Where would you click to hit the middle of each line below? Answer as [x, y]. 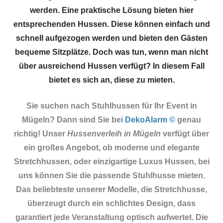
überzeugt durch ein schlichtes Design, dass [111, 204]
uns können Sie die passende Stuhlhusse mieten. [111, 176]
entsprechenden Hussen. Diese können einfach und [111, 24]
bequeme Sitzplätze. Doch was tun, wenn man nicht [111, 52]
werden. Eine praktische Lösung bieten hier [111, 10]
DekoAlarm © [150, 120]
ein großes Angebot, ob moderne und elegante [111, 148]
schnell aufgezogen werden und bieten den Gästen [111, 38]
